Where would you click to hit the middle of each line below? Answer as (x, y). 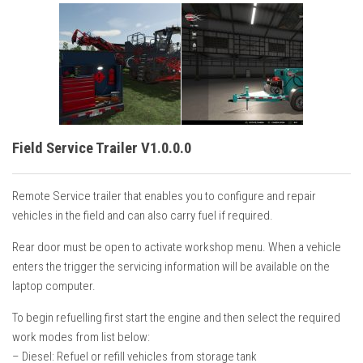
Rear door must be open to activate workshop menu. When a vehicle (177, 247)
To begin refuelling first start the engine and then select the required (176, 317)
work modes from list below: (81, 337)
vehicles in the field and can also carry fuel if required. (143, 215)
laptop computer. (54, 286)
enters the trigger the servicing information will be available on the (171, 266)
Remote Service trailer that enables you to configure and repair (164, 196)
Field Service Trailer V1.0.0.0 (102, 149)
